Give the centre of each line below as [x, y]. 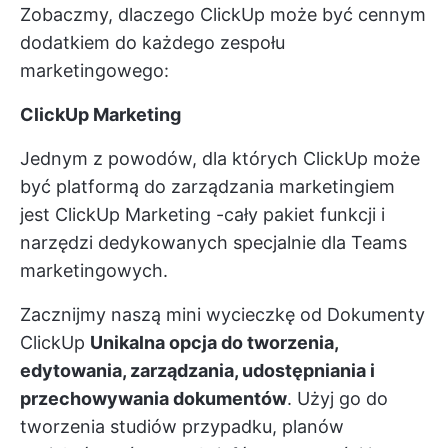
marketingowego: [94, 70]
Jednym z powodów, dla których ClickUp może [220, 158]
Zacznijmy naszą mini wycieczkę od [173, 314]
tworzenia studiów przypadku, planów [182, 426]
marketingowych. [94, 270]
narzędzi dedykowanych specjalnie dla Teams [213, 242]
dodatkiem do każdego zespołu [152, 42]
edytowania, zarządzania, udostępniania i [197, 370]
